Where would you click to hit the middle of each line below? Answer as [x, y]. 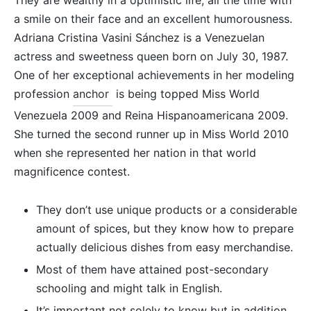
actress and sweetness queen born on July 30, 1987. [151, 57]
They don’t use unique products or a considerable [166, 210]
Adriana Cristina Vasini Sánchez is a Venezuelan [139, 38]
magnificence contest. [72, 172]
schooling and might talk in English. [129, 288]
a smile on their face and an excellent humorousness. [153, 19]
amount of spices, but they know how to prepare [165, 229]
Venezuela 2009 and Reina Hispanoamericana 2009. [151, 116]
